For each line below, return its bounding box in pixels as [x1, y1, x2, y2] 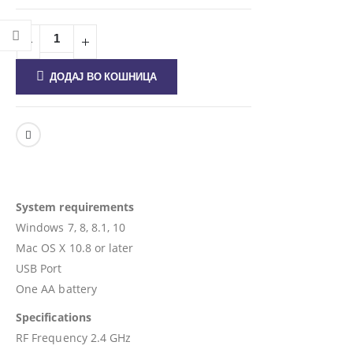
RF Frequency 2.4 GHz [16, 329, 132, 345]
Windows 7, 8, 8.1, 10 [16, 219, 126, 235]
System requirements [16, 199, 135, 214]
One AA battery [16, 281, 97, 296]
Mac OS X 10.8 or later [16, 240, 134, 255]
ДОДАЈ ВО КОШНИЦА [50, 70, 158, 83]
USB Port [16, 260, 62, 276]
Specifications [16, 309, 91, 325]
